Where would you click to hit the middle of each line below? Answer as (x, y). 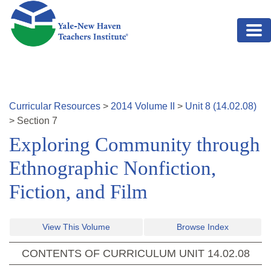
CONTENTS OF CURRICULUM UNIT (114, 254)
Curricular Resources (55, 106)
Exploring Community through (135, 145)
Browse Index (203, 227)
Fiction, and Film (78, 192)
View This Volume (76, 227)
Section (34, 121)
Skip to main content (53, 7)
